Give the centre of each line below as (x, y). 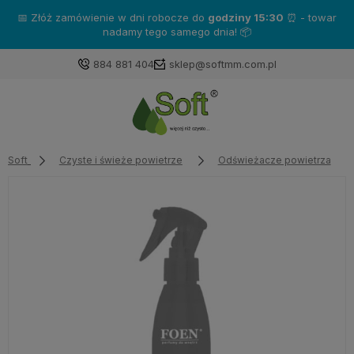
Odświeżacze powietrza (274, 160)
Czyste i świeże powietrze (121, 160)
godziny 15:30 (246, 17)
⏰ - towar (310, 17)
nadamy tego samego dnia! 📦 (177, 32)
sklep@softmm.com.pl (222, 64)
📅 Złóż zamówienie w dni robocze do (113, 17)
